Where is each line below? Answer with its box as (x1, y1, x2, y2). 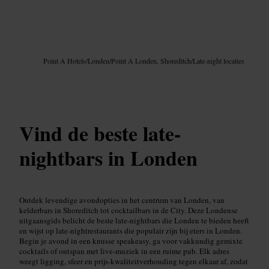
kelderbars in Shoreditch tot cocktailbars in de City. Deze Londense (19, 204, 238, 216)
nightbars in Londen (19, 142, 198, 173)
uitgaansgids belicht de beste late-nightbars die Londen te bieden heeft (19, 214, 249, 226)
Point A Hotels (43, 56, 86, 66)
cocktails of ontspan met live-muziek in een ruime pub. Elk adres (19, 245, 229, 256)
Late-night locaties (193, 56, 244, 66)
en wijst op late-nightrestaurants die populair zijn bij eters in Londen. (19, 225, 242, 236)
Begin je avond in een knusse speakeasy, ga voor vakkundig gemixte (19, 235, 243, 246)
